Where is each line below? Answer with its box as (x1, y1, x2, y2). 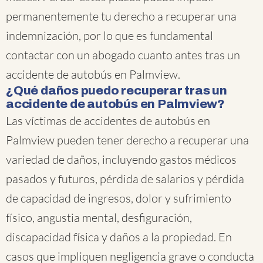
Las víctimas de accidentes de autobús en (6, 113, 210, 128)
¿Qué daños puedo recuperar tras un (6, 84, 227, 97)
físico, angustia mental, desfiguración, (6, 210, 192, 225)
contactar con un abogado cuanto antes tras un (6, 48, 240, 62)
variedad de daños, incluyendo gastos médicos (6, 152, 237, 167)
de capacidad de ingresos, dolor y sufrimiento (6, 191, 231, 205)
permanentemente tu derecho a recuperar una (6, 9, 237, 23)
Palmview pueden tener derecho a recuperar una (6, 133, 249, 147)
